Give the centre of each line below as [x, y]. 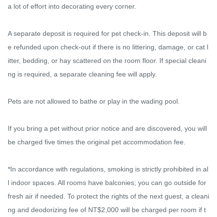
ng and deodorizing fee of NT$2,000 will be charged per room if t [107, 210]
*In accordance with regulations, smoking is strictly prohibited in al [108, 169]
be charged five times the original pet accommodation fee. [97, 142]
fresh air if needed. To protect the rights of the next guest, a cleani [108, 196]
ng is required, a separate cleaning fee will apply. [82, 74]
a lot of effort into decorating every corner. [72, 7]
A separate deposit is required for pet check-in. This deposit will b [107, 34]
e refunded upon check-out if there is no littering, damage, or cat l [108, 47]
